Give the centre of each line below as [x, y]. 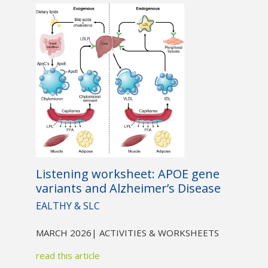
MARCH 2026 [63, 233]
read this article [68, 256]
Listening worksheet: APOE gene [127, 174]
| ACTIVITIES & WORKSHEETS [155, 233]
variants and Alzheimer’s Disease [128, 188]
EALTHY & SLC [68, 206]
